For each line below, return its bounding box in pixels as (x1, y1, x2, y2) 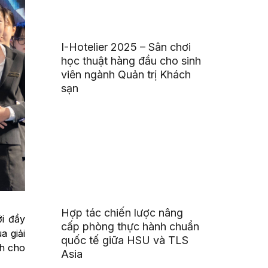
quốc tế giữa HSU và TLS (61, 234, 189, 247)
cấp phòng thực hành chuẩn (61, 220, 200, 233)
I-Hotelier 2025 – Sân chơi (61, 41, 191, 54)
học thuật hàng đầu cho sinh (61, 54, 202, 68)
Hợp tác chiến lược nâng (61, 206, 184, 220)
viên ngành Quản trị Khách (61, 68, 191, 81)
